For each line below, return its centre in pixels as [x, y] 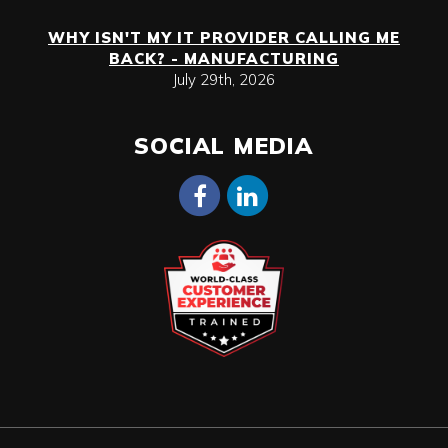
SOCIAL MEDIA [224, 146]
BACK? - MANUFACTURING [223, 59]
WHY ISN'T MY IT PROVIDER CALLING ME [223, 38]
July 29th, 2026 [223, 80]
